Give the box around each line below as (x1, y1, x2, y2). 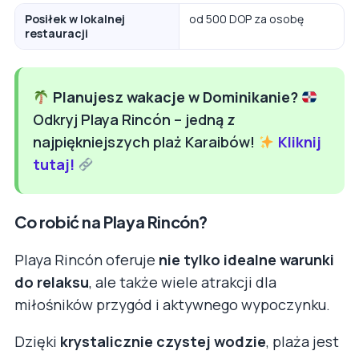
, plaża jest (266, 332, 339, 352)
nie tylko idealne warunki (159, 250, 334, 270)
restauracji (25, 26, 88, 42)
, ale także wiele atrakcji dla (89, 272, 276, 292)
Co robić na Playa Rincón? (14, 212, 208, 232)
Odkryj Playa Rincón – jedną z (33, 110, 236, 130)
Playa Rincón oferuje (14, 250, 159, 270)
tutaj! (33, 155, 75, 175)
